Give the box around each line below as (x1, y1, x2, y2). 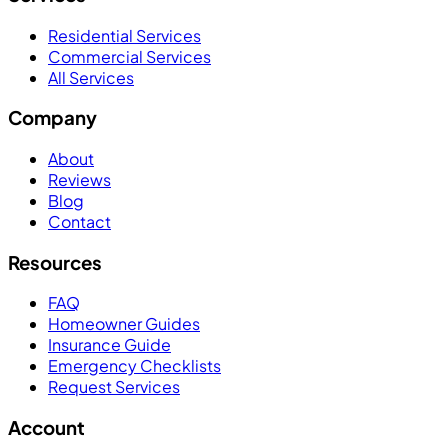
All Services (48, 66, 134, 88)
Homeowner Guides (48, 313, 200, 335)
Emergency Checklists (48, 355, 221, 377)
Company (8, 106, 97, 130)
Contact (48, 211, 111, 232)
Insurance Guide (48, 334, 171, 356)
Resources (8, 250, 102, 274)
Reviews (48, 169, 111, 190)
